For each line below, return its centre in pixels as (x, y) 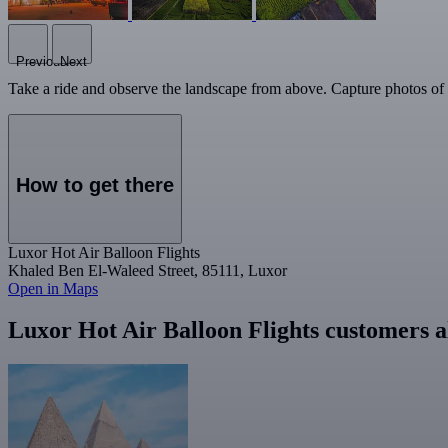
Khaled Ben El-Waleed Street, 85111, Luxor (147, 270)
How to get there (95, 184)
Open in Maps (53, 288)
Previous (41, 62)
